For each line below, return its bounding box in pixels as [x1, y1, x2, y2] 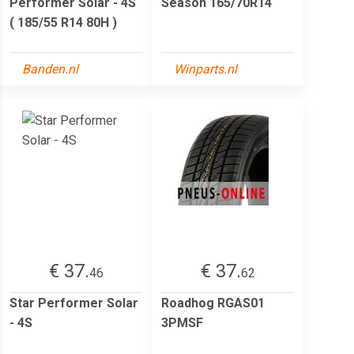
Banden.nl [22, 61, 78, 77]
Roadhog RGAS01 [161, 295, 265, 311]
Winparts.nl [174, 61, 237, 77]
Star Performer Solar [9, 295, 138, 311]
